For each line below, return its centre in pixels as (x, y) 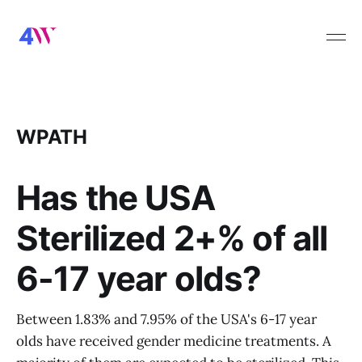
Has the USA (116, 198)
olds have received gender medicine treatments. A (174, 341)
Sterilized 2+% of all (172, 238)
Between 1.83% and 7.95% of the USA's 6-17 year (166, 319)
